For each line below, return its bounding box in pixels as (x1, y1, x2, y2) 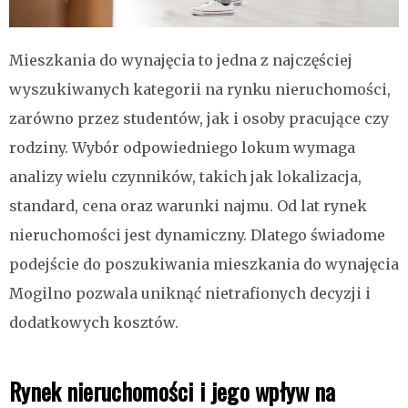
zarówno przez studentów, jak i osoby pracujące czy (9, 109, 389, 128)
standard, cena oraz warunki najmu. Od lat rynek (9, 197, 367, 216)
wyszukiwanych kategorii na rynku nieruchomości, (9, 80, 391, 99)
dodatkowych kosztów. (9, 313, 178, 332)
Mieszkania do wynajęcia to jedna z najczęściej (9, 51, 352, 70)
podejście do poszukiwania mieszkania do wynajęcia (9, 255, 399, 274)
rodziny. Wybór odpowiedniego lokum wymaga (9, 138, 355, 158)
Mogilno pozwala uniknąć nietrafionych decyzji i (9, 284, 371, 303)
